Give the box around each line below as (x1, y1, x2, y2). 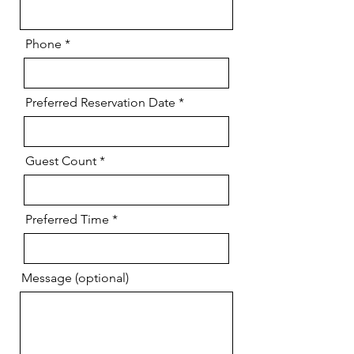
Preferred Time (25, 212, 109, 227)
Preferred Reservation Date (25, 95, 175, 110)
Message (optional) (21, 270, 129, 285)
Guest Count (25, 153, 96, 168)
